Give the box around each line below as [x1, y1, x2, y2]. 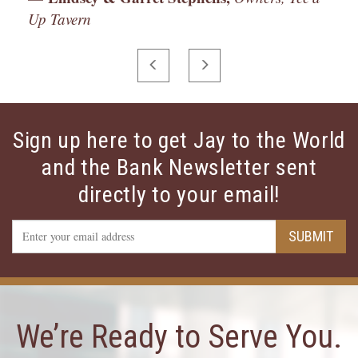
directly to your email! [78, 181, 280, 209]
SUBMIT [288, 227, 333, 245]
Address [143, 233, 182, 251]
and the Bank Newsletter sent [41, 154, 317, 181]
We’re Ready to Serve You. [16, 317, 342, 356]
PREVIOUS [158, 58, 205, 71]
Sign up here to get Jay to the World [12, 127, 346, 154]
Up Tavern [28, 9, 91, 30]
